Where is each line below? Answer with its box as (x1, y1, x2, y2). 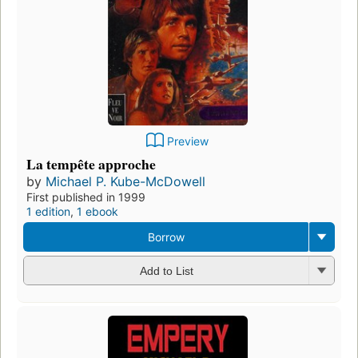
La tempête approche (26, 153, 156, 174)
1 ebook (77, 204, 118, 218)
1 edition (26, 204, 70, 218)
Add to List (139, 265, 193, 278)
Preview (167, 133, 209, 148)
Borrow (147, 229, 185, 244)
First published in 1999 (26, 189, 145, 204)
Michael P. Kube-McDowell (46, 173, 205, 189)
